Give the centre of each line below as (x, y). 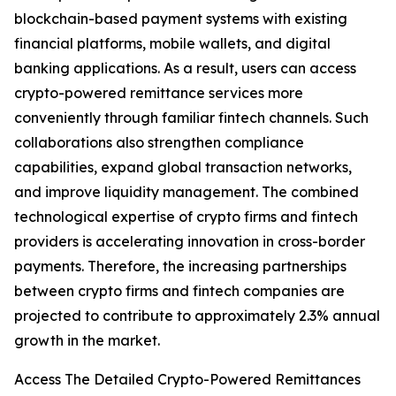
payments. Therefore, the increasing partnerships (180, 267)
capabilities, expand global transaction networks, (183, 168)
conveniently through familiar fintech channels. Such (191, 118)
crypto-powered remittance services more (159, 93)
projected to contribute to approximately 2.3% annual (197, 316)
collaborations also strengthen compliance (159, 143)
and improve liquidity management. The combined (187, 192)
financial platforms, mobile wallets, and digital (172, 44)
